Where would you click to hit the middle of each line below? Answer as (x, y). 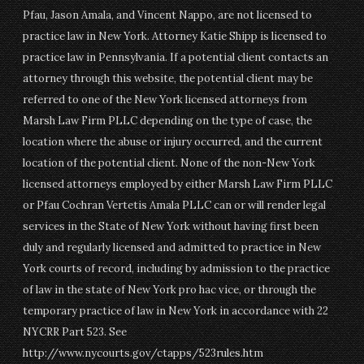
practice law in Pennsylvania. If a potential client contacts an (176, 57)
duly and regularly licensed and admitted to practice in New (172, 247)
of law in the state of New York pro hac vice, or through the (170, 290)
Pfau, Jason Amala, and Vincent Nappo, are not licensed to (168, 15)
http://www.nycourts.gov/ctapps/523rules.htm (143, 353)
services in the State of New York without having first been (171, 226)
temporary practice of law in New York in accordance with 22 (176, 311)
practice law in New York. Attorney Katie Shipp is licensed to (175, 36)
